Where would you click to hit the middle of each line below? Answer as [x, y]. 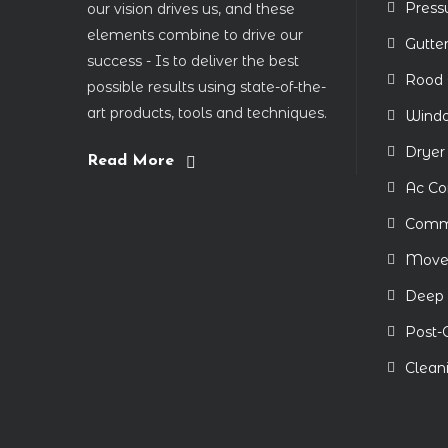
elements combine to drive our [195, 35]
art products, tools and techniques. [207, 113]
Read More [130, 161]
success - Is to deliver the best [193, 61]
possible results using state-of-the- [206, 87]
